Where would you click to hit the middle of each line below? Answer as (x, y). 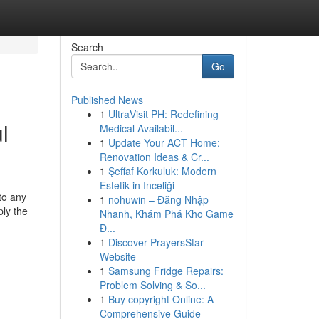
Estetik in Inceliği (137, 185)
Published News (107, 100)
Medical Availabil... (141, 128)
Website (117, 256)
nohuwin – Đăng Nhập (158, 199)
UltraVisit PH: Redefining (163, 114)
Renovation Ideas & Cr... (154, 157)
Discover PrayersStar (156, 242)
